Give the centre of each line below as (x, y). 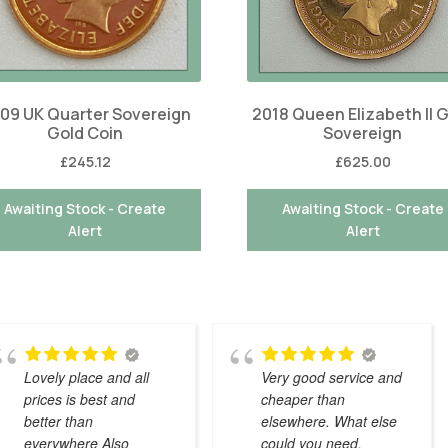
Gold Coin (85, 132)
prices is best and (79, 399)
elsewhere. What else (328, 421)
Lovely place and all (86, 377)
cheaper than (302, 399)
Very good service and (331, 377)
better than (58, 421)
